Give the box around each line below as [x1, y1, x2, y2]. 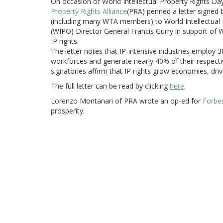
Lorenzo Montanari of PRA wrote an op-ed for [51, 96, 203, 106]
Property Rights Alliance [51, 6, 127, 16]
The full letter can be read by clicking [51, 81, 170, 91]
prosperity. [51, 106, 85, 115]
